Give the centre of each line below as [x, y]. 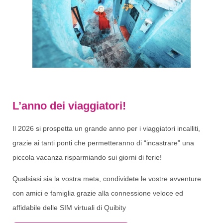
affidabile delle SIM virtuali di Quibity [69, 208]
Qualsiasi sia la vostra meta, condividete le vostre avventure [107, 179]
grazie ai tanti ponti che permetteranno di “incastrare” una [103, 143]
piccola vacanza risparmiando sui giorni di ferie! [87, 157]
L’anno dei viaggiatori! [69, 106]
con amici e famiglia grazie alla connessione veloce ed [98, 193]
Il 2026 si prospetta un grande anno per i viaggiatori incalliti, [106, 128]
